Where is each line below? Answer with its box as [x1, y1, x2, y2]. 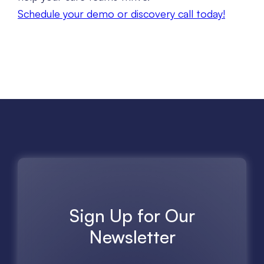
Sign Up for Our [69, 204, 195, 227]
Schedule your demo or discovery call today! [18, 7, 225, 21]
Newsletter [88, 226, 176, 248]
